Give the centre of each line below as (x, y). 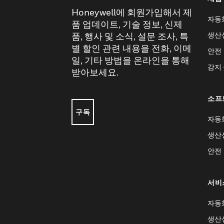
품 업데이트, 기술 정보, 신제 (127, 24)
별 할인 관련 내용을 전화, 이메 (131, 48)
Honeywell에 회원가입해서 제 (132, 12)
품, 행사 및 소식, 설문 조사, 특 (130, 36)
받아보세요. (95, 72)
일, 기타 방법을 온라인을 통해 (130, 60)
